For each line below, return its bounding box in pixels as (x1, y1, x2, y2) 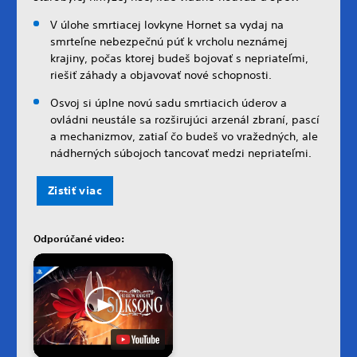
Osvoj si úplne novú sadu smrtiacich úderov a (50, 95, 287, 110)
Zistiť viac (48, 182, 102, 198)
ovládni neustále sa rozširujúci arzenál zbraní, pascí (50, 112, 320, 127)
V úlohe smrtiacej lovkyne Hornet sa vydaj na (50, 17, 284, 32)
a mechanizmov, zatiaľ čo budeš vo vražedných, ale (50, 128, 318, 143)
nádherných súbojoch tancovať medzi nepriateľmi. (50, 145, 315, 160)
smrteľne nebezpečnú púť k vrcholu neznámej (50, 33, 288, 49)
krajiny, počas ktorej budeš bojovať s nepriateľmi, (50, 50, 308, 65)
